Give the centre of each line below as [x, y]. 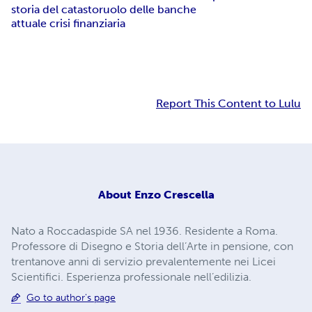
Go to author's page [71, 297]
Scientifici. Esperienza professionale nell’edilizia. [131, 276]
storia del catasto [55, 10]
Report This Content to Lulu [228, 104]
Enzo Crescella [174, 194]
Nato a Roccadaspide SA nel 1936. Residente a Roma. [145, 231]
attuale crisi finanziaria [68, 24]
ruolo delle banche [148, 10]
